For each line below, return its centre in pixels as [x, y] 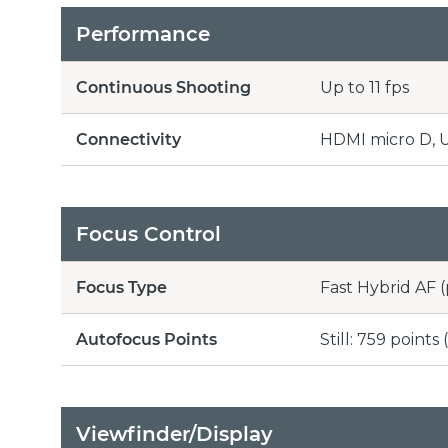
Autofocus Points [146, 339]
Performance [143, 34]
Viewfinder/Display [174, 434]
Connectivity [128, 139]
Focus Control [148, 234]
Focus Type [121, 287]
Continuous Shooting [163, 87]
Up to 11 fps [364, 87]
